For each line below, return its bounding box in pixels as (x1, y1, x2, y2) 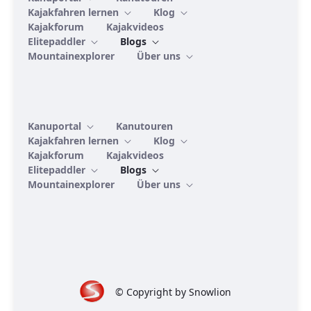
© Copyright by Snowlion (115, 285, 232, 299)
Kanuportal (28, 119, 84, 133)
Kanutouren (116, 119, 173, 133)
